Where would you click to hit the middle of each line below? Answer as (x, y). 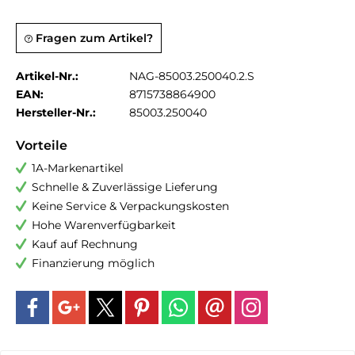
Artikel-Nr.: (47, 76)
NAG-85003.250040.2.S (192, 76)
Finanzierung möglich (93, 263)
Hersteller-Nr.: (56, 113)
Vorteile (42, 145)
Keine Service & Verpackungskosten (130, 206)
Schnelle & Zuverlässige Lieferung (125, 187)
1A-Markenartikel (78, 168)
